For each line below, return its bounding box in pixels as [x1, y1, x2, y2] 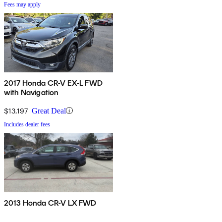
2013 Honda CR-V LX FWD [4, 198, 97, 208]
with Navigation [4, 87, 59, 97]
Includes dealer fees [4, 120, 50, 128]
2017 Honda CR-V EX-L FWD [4, 78, 103, 88]
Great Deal [32, 106, 66, 115]
